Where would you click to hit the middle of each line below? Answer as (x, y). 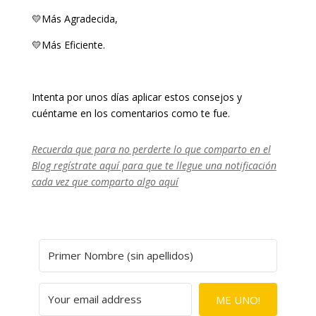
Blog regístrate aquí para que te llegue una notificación (154, 166)
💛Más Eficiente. (68, 45)
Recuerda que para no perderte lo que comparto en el (151, 150)
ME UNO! (238, 299)
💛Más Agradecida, (74, 19)
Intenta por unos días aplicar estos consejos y (136, 97)
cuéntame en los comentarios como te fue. (130, 114)
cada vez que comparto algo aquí (105, 182)
